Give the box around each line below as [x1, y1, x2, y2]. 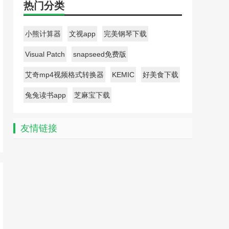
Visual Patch [25, 50, 65, 58]
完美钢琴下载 [104, 30, 147, 38]
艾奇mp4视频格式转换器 [25, 71, 104, 79]
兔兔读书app [25, 91, 66, 99]
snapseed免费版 [73, 50, 126, 58]
